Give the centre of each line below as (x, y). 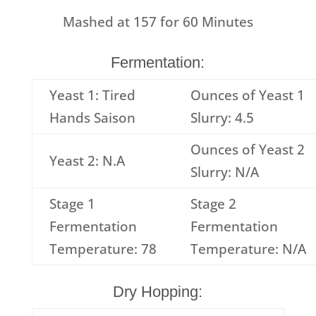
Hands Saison (92, 118)
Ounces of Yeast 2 (247, 150)
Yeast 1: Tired (92, 95)
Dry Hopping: (158, 292)
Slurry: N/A (224, 172)
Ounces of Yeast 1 (247, 95)
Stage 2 (213, 204)
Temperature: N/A (248, 249)
